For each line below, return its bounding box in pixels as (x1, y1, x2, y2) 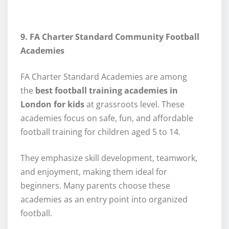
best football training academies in (35, 84, 178, 96)
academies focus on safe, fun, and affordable (20, 112, 193, 124)
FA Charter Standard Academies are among (20, 71, 187, 82)
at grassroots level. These (84, 98, 185, 110)
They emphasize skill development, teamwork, (20, 152, 197, 164)
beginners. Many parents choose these (20, 179, 170, 191)
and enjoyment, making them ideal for (20, 166, 167, 177)
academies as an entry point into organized (20, 193, 188, 205)
